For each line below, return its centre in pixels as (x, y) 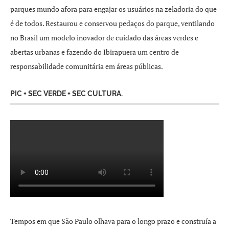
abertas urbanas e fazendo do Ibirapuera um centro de (95, 52)
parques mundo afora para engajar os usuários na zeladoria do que (113, 9)
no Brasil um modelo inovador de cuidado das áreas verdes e (104, 38)
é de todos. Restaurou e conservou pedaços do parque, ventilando (112, 23)
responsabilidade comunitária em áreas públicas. (87, 66)
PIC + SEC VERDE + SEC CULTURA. (66, 94)
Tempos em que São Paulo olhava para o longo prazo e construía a (113, 221)
